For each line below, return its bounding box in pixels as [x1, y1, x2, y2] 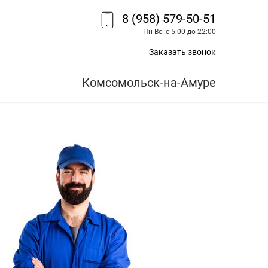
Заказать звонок [149, 47, 216, 57]
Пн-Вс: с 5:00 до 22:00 [143, 28, 216, 36]
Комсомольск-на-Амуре [82, 75, 216, 90]
